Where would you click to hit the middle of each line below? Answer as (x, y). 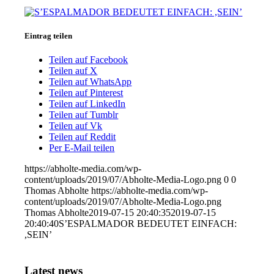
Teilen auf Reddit (83, 137)
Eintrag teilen (49, 35)
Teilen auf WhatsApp (91, 82)
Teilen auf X (73, 71)
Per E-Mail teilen (82, 148)
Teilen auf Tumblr (84, 115)
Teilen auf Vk (76, 126)
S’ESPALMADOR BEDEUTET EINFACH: (148, 224)
